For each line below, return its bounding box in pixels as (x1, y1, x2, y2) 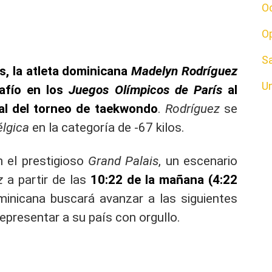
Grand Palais (88, 153, 159, 168)
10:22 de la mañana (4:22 (90, 172, 237, 187)
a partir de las (2, 172, 90, 187)
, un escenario (158, 153, 237, 168)
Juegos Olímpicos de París (69, 82, 222, 97)
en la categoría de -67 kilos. (29, 120, 185, 135)
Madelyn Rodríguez (131, 63, 237, 78)
